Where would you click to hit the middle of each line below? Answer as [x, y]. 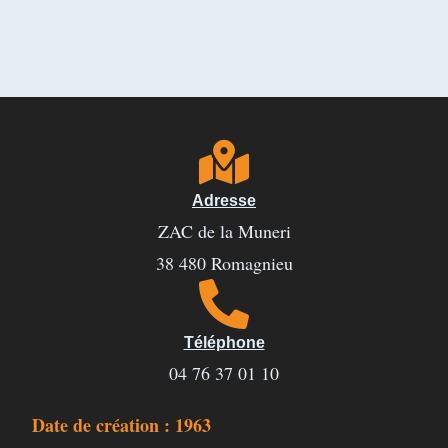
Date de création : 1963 [122, 425]
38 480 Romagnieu [224, 263]
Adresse [224, 200]
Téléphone [224, 342]
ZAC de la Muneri [224, 231]
